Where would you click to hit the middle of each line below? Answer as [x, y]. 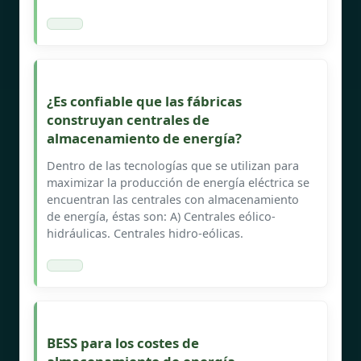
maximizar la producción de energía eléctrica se [178, 182]
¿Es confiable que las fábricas [144, 101]
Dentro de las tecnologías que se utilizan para [173, 165]
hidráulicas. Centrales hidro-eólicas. [145, 233]
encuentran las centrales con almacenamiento [173, 199]
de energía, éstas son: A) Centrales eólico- [161, 216]
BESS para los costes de [123, 342]
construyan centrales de [128, 119]
